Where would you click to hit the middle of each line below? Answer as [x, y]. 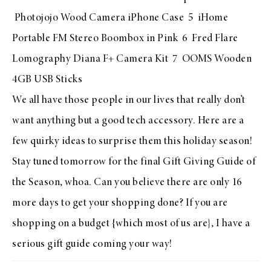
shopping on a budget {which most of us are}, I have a [131, 224]
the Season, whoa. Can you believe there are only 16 [127, 183]
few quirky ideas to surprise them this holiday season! [132, 142]
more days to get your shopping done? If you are [120, 203]
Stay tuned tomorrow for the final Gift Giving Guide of [134, 162]
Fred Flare [215, 39]
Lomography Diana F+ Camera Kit [90, 59]
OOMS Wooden [217, 59]
